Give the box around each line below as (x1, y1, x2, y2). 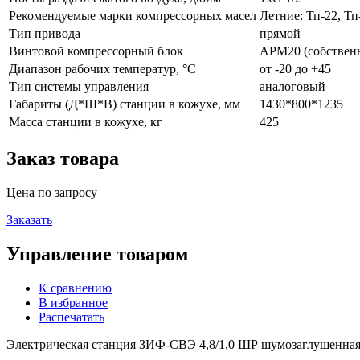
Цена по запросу (6, 185, 97, 199)
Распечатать (39, 309, 104, 324)
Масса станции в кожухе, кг (9, 115, 162, 129)
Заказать (6, 212, 52, 227)
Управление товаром (6, 243, 188, 264)
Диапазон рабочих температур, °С (9, 62, 196, 76)
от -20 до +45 (260, 62, 331, 76)
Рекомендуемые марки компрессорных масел (9, 9, 256, 23)
